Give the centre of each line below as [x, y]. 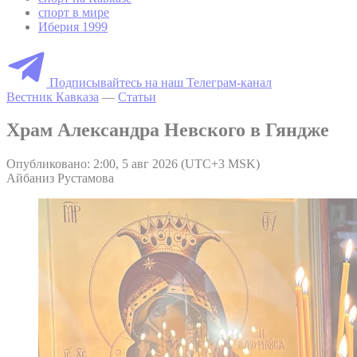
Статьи [137, 96]
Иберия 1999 [73, 26]
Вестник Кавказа [53, 96]
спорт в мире [74, 12]
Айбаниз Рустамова [60, 178]
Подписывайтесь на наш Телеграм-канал [161, 82]
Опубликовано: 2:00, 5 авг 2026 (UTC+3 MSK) [133, 164]
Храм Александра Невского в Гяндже [168, 130]
